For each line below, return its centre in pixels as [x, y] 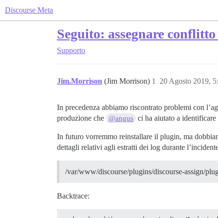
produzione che [82, 118]
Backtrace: [73, 196]
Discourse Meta [29, 10]
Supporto [71, 50]
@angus [121, 118]
